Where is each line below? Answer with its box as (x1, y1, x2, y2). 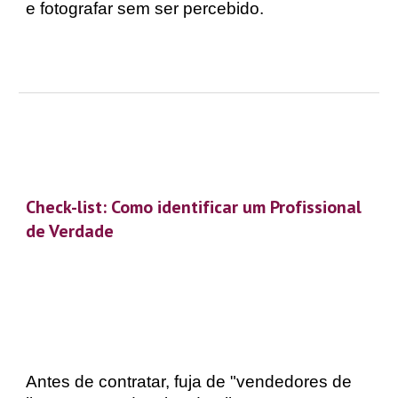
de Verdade (26, 219, 115, 243)
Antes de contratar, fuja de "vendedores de (26, 372, 353, 391)
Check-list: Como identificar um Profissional (26, 195, 362, 219)
